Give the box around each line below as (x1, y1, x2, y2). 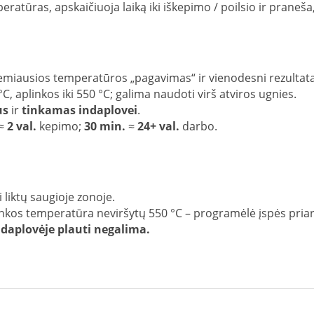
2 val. (7, 118, 36, 134)
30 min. (84, 118, 125, 134)
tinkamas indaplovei (22, 102, 137, 118)
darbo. (179, 118, 220, 134)
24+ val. (137, 118, 179, 134)
